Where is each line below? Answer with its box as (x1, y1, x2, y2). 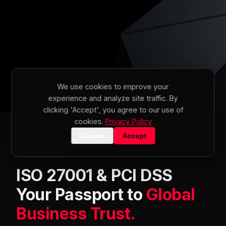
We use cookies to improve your (57, 82, 169, 91)
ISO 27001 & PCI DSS (16, 165, 173, 185)
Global (146, 185, 195, 204)
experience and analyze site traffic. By (48, 94, 178, 102)
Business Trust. (16, 204, 136, 223)
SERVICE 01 (23, 146, 62, 154)
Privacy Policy (105, 117, 152, 126)
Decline (79, 132, 105, 140)
